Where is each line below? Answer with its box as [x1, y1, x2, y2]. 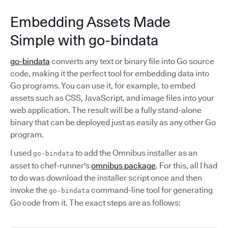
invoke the [10, 185, 49, 195]
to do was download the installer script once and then [10, 173, 202, 183]
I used [10, 148, 33, 158]
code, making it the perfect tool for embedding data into [10, 69, 209, 78]
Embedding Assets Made [10, 13, 170, 31]
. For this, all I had [156, 161, 217, 170]
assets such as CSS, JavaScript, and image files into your [10, 93, 214, 103]
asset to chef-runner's [10, 161, 91, 170]
